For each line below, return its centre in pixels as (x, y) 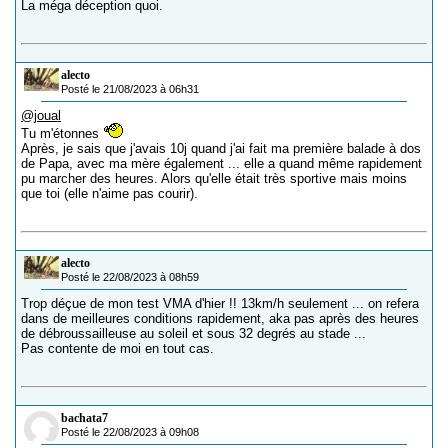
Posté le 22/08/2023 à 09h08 (130, 432)
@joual (41, 115)
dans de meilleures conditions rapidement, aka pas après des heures (220, 318)
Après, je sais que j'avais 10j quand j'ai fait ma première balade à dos (221, 148)
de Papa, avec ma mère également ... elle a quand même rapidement (221, 163)
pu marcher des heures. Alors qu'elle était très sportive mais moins (214, 178)
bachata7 (84, 418)
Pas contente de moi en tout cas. (117, 348)
